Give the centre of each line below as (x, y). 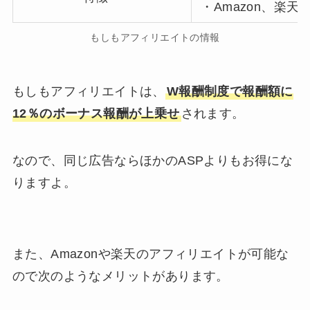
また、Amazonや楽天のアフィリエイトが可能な (151, 254)
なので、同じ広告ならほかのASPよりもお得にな (153, 160)
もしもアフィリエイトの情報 (155, 38)
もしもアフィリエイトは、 (89, 91)
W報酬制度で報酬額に (230, 91)
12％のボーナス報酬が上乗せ (96, 113)
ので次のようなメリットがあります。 (120, 276)
